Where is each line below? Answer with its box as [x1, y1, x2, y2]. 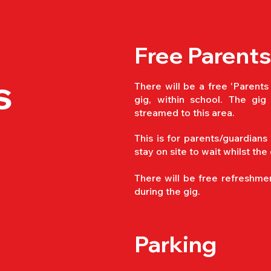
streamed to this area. [134, 106, 235, 119]
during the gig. [134, 185, 200, 197]
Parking [134, 230, 217, 258]
